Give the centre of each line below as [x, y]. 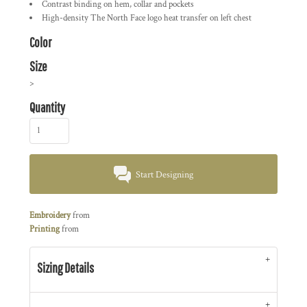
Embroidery [50, 216]
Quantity [47, 108]
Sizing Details [65, 268]
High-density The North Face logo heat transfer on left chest [147, 19]
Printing [45, 230]
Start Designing [165, 175]
